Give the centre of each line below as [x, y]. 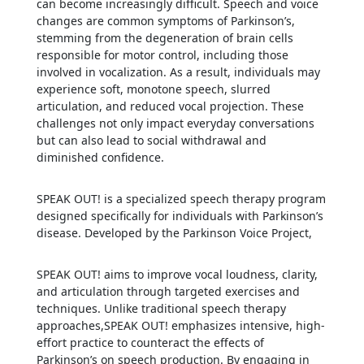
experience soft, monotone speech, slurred [153, 89]
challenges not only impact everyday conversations [175, 123]
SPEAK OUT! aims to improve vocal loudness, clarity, [177, 274]
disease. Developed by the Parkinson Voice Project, [174, 232]
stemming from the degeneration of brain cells [165, 37]
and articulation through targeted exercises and [168, 291]
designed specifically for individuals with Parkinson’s [180, 215]
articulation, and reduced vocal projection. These [170, 106]
